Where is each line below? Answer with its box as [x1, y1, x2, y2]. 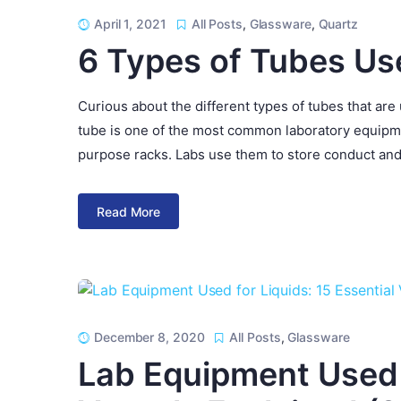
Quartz [318, 16, 358, 32]
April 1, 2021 [94, 16, 166, 32]
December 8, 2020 [94, 329, 205, 346]
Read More [97, 203, 161, 219]
